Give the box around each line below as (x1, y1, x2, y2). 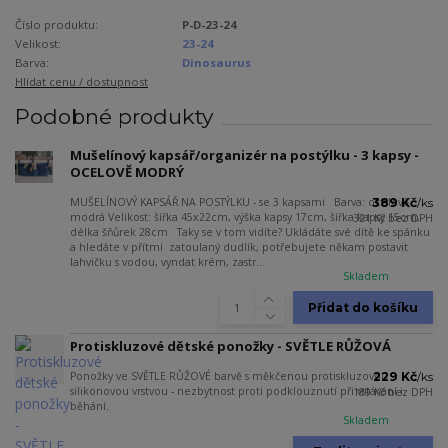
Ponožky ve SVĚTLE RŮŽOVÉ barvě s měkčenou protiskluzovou (70, 369, 388, 384)
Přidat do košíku (307, 300, 418, 316)
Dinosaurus (182, 54, 252, 70)
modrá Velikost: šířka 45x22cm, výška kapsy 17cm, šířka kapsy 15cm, (70, 209, 420, 224)
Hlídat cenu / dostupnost (15, 73, 148, 89)
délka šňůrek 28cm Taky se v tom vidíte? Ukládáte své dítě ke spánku (70, 224, 430, 239)
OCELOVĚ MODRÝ (70, 162, 184, 181)
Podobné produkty (15, 104, 213, 130)
